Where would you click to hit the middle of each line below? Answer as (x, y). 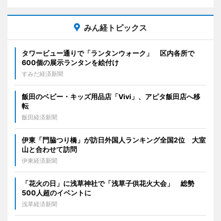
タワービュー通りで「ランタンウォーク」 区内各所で (108, 53)
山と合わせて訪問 (49, 149)
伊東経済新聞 (39, 161)
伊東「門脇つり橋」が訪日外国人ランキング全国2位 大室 (114, 140)
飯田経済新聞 (39, 117)
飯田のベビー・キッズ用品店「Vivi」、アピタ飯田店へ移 (111, 97)
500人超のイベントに (56, 193)
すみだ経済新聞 (42, 74)
